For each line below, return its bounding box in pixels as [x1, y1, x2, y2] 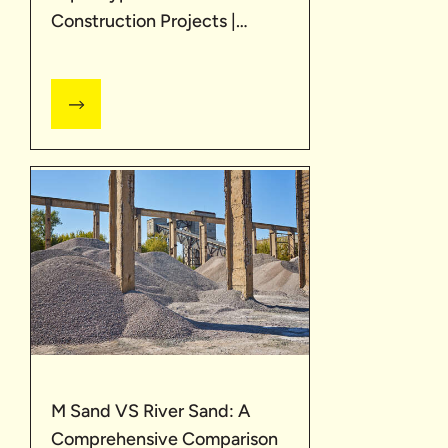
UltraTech [51, 38, 129, 61]
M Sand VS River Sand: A [51, 400, 250, 423]
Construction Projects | [51, 10, 236, 33]
